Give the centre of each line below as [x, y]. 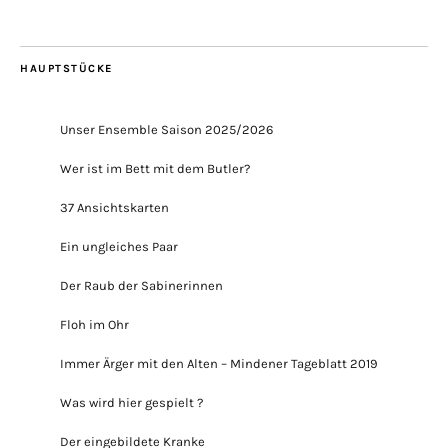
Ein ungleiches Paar [119, 246]
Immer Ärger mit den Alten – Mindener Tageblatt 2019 [219, 363]
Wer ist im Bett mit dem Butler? [155, 168]
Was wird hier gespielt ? [131, 402]
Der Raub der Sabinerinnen [141, 285]
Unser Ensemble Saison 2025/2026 [166, 129]
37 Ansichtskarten [114, 207]
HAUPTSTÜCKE [66, 68]
